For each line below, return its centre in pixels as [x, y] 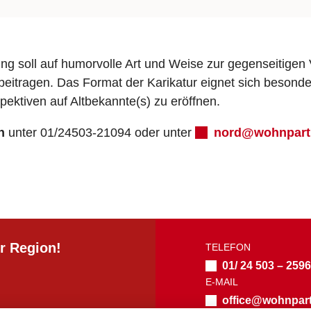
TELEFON [228, 247]
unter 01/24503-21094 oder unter [102, 133]
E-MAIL [222, 282]
